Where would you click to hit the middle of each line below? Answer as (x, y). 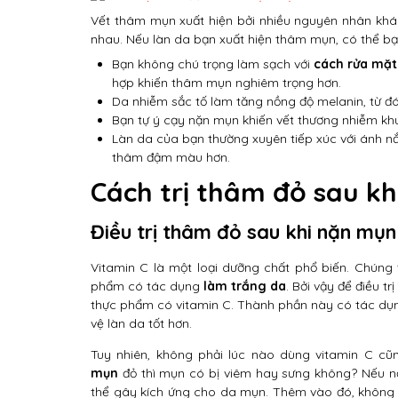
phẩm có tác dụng (147, 286)
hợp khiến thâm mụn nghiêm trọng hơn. (227, 83)
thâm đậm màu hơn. (171, 157)
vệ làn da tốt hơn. (141, 323)
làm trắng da (245, 286)
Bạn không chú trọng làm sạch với (213, 64)
